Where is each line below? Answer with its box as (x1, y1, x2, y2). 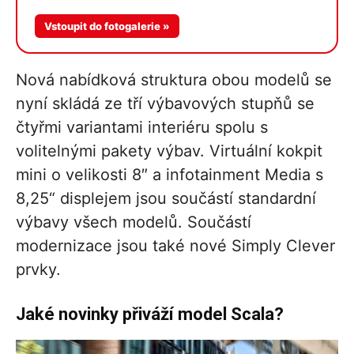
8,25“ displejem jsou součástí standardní (16, 188, 316, 208)
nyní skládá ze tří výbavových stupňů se (16, 93, 314, 113)
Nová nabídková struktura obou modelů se (16, 70, 332, 89)
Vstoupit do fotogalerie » (44, 19, 170, 32)
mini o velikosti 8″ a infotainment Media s (16, 164, 323, 184)
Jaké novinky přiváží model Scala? (16, 303, 284, 324)
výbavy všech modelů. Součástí (16, 212, 251, 232)
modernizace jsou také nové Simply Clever (16, 235, 335, 255)
